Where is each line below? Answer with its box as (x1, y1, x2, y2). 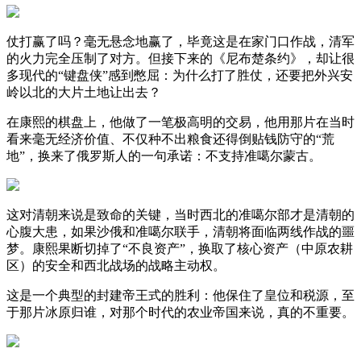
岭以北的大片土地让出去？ (6, 85, 161, 99)
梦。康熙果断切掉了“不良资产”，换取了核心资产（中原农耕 (6, 241, 353, 255)
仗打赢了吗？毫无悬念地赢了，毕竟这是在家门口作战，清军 (6, 34, 355, 48)
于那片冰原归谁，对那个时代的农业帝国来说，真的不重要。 (6, 305, 355, 319)
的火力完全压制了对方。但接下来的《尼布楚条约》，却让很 (6, 51, 355, 65)
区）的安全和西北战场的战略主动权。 (6, 258, 226, 272)
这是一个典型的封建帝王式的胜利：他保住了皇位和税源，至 (6, 288, 355, 302)
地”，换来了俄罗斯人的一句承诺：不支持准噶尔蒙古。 (6, 148, 322, 163)
